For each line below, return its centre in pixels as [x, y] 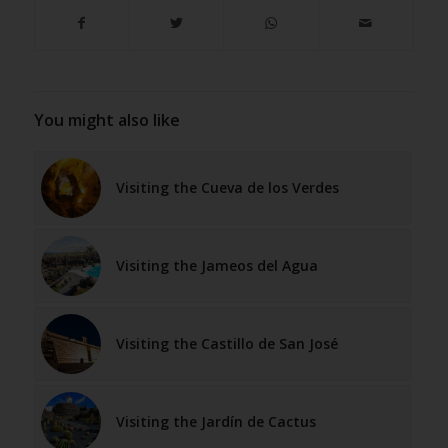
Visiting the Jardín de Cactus [215, 422]
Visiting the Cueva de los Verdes [227, 188]
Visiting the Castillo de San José [226, 344]
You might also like [106, 120]
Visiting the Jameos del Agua [216, 266]
